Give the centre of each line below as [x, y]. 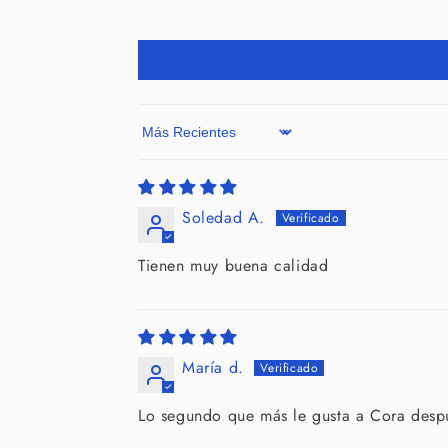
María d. [213, 367]
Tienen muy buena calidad [233, 265]
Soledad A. [223, 217]
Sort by [163, 141]
